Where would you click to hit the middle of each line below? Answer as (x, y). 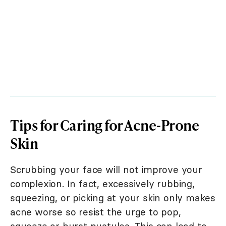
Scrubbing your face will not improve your (106, 170)
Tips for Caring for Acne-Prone (104, 125)
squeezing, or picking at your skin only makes (113, 198)
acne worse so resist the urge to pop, (96, 212)
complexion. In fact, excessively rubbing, (102, 184)
